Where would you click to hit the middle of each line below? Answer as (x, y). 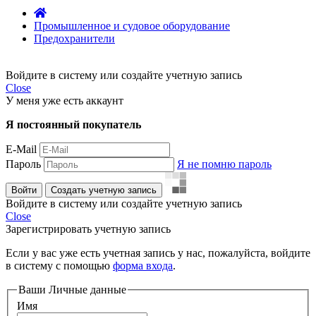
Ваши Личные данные (72, 289)
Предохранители (74, 38)
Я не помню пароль (224, 164)
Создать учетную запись (104, 190)
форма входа (143, 265)
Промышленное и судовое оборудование (132, 25)
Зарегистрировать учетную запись (88, 229)
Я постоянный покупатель (73, 124)
